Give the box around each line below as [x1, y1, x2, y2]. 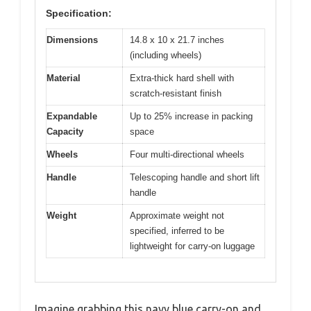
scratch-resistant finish [130, 87, 221, 99]
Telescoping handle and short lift [130, 171, 260, 183]
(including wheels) [130, 49, 201, 60]
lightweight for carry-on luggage [130, 240, 255, 251]
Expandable [47, 110, 97, 121]
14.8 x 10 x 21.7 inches [130, 34, 224, 45]
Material [47, 72, 81, 83]
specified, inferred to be [130, 225, 224, 236]
